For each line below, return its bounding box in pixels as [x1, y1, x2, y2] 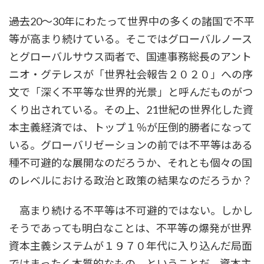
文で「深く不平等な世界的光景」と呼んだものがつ [9, 85, 253, 99]
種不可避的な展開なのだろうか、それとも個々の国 [9, 156, 252, 170]
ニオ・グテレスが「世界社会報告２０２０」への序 [9, 68, 253, 81]
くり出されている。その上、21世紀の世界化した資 [9, 103, 253, 117]
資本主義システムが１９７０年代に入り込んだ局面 [9, 239, 252, 253]
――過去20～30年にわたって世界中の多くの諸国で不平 [9, 15, 255, 28]
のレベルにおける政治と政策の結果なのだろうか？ [9, 174, 252, 187]
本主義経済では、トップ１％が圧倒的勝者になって [9, 121, 252, 134]
